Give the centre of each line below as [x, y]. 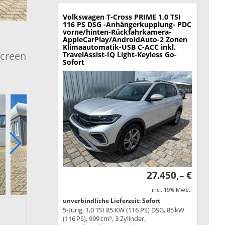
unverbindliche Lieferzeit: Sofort [111, 201]
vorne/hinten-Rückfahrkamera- [117, 32]
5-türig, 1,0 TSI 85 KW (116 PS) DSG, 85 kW [123, 210]
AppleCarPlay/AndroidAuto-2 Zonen [125, 39]
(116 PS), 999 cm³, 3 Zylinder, [104, 219]
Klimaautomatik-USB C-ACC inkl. [119, 47]
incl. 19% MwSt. [172, 190]
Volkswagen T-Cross [97, 17]
